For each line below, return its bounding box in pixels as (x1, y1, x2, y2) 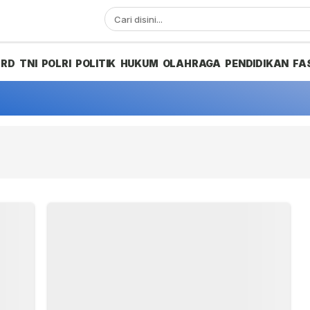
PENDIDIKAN (225, 57, 289, 69)
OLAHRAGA (162, 57, 221, 69)
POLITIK (75, 57, 116, 69)
